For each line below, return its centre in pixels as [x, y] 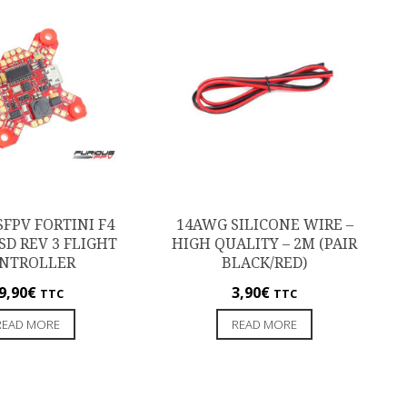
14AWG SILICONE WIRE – [264, 225]
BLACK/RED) [265, 263]
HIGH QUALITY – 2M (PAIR [265, 244]
